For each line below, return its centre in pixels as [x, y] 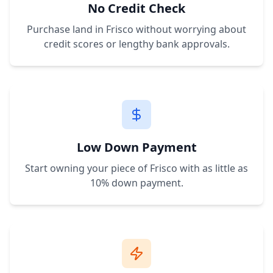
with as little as [213, 168]
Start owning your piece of [87, 168]
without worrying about [190, 29]
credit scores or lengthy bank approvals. [136, 44]
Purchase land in [66, 29]
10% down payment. [136, 183]
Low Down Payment [136, 147]
